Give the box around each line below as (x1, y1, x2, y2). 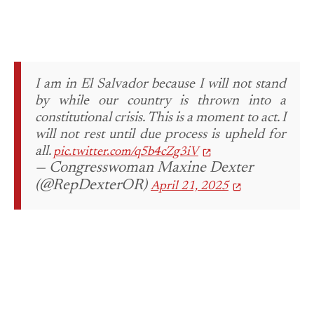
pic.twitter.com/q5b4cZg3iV (53, 146, 198, 159)
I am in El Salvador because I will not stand (35, 77, 286, 92)
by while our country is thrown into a (35, 94, 286, 109)
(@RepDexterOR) (35, 178, 151, 194)
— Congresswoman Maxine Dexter (35, 161, 253, 177)
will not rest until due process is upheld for (35, 128, 286, 142)
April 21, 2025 (151, 180, 228, 193)
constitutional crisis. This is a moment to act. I (35, 111, 286, 125)
